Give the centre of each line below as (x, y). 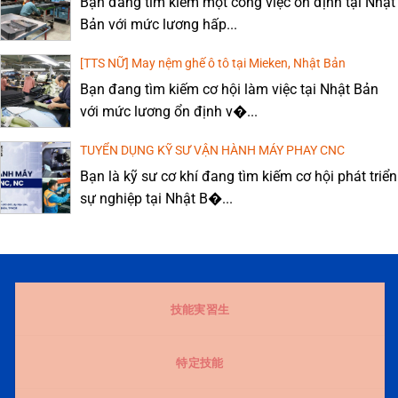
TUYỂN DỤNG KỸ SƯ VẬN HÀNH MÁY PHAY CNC (212, 150)
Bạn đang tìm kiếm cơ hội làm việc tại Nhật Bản (229, 89)
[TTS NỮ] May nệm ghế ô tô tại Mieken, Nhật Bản (213, 63)
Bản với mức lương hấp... (159, 24)
